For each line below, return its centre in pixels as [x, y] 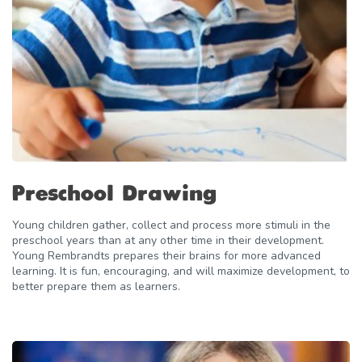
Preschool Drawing [114, 194]
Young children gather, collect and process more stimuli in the [171, 225]
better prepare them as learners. [96, 286]
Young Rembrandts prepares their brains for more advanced [166, 255]
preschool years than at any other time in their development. [168, 240]
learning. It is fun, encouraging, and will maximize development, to [181, 271]
